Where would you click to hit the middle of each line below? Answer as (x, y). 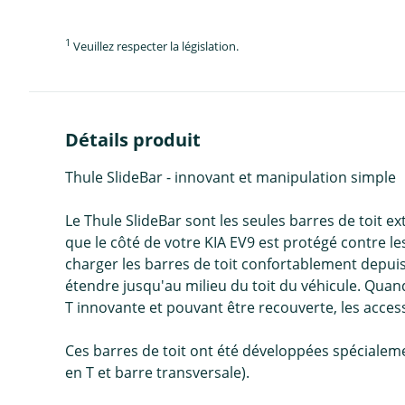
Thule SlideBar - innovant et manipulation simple (231, 178)
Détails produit (133, 140)
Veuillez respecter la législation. (155, 47)
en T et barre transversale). (157, 373)
